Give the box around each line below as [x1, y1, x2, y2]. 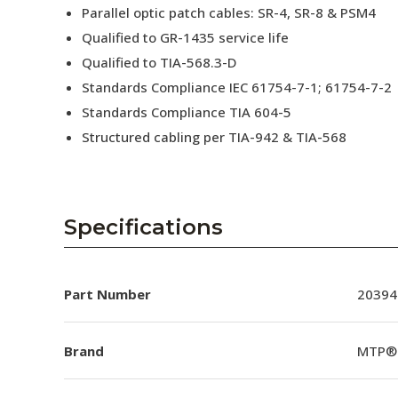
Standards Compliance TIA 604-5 [82, 103, 291, 121]
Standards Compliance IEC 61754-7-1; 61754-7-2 [82, 78, 392, 96]
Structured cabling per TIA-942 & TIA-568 [82, 128, 346, 146]
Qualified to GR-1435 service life [82, 28, 289, 46]
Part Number [64, 284, 151, 303]
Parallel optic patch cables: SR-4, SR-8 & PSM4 [82, 4, 376, 21]
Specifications [64, 214, 223, 240]
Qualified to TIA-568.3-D [82, 53, 236, 71]
